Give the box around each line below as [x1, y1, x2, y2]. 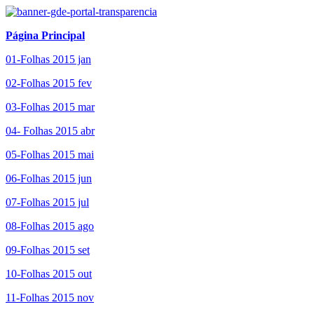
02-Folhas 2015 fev [6, 76, 92, 89]
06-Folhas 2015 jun [6, 172, 92, 184]
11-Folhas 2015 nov [6, 291, 94, 303]
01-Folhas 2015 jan [6, 53, 91, 65]
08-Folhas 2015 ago [6, 219, 94, 232]
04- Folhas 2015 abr [6, 124, 95, 137]
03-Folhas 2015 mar [6, 100, 95, 113]
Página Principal [6, 29, 85, 41]
